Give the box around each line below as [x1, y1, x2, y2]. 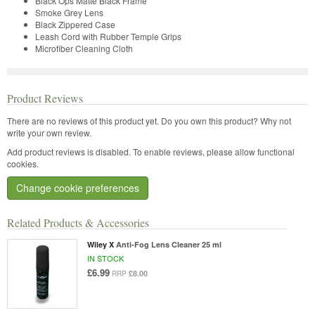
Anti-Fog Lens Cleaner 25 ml [115, 238, 221, 250]
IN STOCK [86, 252, 124, 264]
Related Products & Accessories [7, 214, 149, 230]
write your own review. [7, 126, 91, 139]
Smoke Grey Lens [35, 6, 103, 18]
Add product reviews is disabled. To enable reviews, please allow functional [7, 145, 295, 157]
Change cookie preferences [16, 180, 139, 195]
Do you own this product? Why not [161, 114, 291, 127]
